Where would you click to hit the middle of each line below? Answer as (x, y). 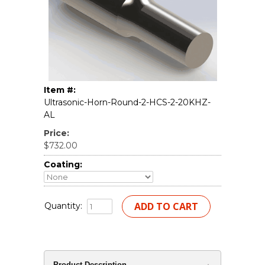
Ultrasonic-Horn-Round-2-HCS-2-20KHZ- (127, 102)
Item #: (60, 90)
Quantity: (63, 206)
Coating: (63, 164)
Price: (56, 133)
